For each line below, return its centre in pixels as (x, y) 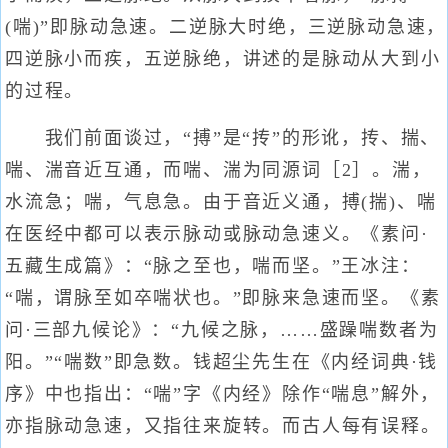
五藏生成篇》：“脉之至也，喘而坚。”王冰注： (213, 266)
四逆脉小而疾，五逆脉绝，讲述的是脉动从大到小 (223, 59)
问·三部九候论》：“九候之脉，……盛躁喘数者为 (222, 330)
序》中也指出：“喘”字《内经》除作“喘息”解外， (223, 394)
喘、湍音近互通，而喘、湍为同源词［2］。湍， (218, 170)
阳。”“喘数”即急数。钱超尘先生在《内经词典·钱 (222, 362)
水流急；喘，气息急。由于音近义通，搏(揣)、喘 (221, 202)
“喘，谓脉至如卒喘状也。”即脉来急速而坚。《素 (223, 298)
